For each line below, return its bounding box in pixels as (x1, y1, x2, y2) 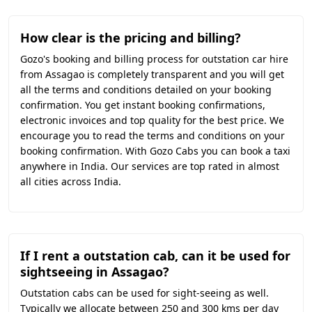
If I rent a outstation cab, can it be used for (20, 247, 290, 264)
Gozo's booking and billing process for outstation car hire (20, 52, 288, 65)
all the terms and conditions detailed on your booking (20, 83, 272, 96)
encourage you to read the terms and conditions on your (20, 129, 285, 142)
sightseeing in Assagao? (20, 263, 169, 280)
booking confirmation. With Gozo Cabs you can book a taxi (20, 144, 290, 157)
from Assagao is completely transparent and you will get (20, 68, 284, 81)
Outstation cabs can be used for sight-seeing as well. (20, 286, 269, 299)
